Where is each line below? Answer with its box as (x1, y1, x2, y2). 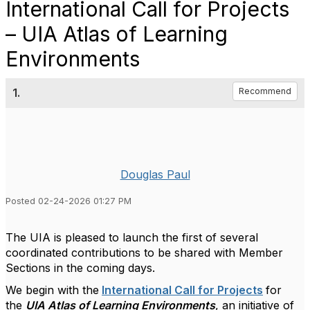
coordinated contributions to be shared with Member (6, 246, 283, 259)
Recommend (239, 86, 291, 96)
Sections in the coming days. (6, 261, 155, 275)
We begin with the (6, 283, 99, 297)
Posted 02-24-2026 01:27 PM (6, 196, 131, 206)
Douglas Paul (120, 167, 190, 181)
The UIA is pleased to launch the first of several (6, 230, 258, 244)
